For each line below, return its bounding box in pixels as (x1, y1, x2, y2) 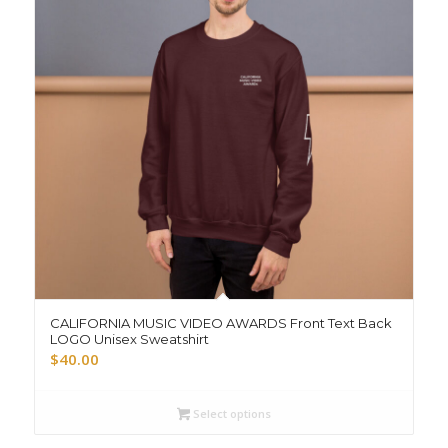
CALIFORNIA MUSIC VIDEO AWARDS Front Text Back (49, 315, 392, 332)
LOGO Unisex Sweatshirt (49, 331, 209, 348)
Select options (189, 406, 271, 422)
